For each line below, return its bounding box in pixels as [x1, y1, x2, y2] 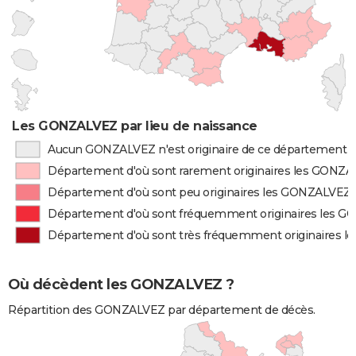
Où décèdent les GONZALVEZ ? [8, 276, 234, 294]
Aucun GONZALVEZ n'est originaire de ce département [47, 142, 347, 157]
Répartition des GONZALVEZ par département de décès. [8, 303, 315, 318]
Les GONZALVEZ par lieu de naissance [12, 118, 257, 134]
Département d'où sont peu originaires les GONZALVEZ [48, 185, 351, 200]
